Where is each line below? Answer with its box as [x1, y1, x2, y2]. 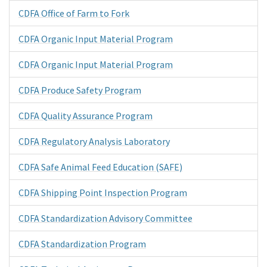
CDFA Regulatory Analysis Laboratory [18, 135, 170, 147]
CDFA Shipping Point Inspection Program [18, 186, 187, 198]
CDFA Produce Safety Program [18, 83, 141, 96]
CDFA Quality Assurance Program [18, 109, 153, 122]
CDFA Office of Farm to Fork [18, 7, 129, 19]
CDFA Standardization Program [18, 237, 146, 250]
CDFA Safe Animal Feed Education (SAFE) [18, 160, 182, 173]
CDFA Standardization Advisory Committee [18, 212, 193, 224]
